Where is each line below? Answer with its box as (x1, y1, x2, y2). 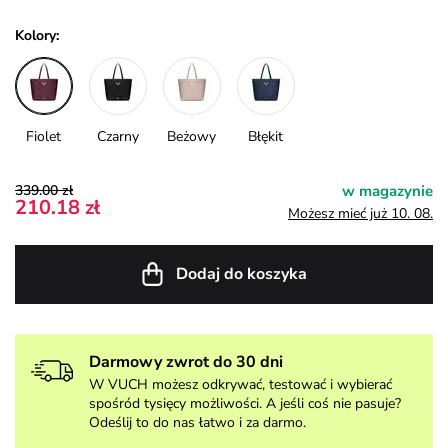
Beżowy (167, 126, 217, 146)
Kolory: (15, 25, 59, 45)
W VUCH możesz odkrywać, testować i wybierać (89, 374, 392, 394)
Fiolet (26, 126, 62, 146)
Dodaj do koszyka (176, 262, 308, 285)
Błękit (248, 126, 284, 146)
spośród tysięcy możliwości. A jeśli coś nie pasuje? (89, 393, 401, 413)
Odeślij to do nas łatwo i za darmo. (89, 412, 306, 432)
